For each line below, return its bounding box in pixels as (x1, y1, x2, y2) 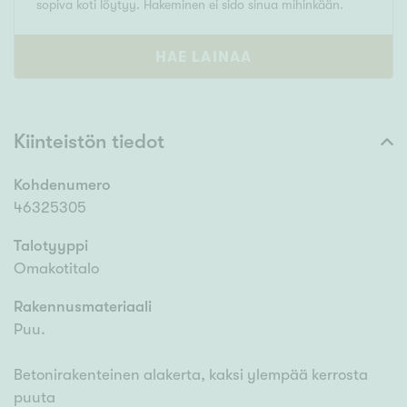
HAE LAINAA (154, 48, 253, 66)
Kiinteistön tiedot (14, 130, 164, 154)
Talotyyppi (14, 237, 88, 255)
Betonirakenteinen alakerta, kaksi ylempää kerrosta (14, 366, 368, 384)
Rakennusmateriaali (14, 298, 152, 316)
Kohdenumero (14, 176, 111, 194)
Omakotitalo (14, 260, 99, 278)
